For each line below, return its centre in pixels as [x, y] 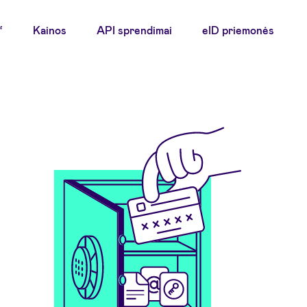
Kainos [50, 30]
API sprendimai [134, 30]
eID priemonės [238, 30]
